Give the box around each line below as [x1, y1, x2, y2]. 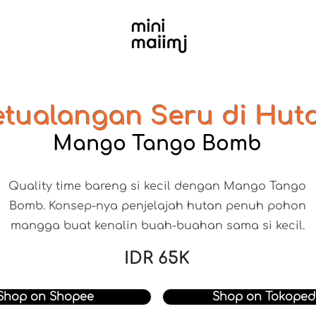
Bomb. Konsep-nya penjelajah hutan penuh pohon [8, 200, 306, 212]
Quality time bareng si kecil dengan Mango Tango [8, 180, 306, 193]
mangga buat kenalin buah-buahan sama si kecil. [10, 219, 305, 232]
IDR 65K [124, 249, 190, 268]
